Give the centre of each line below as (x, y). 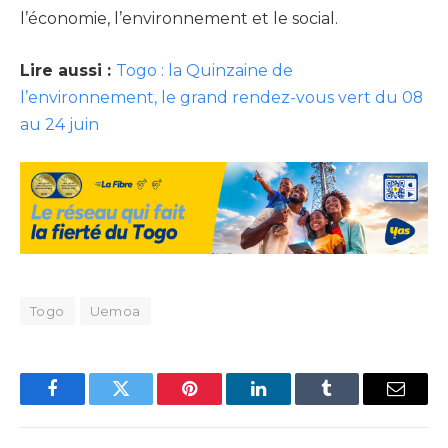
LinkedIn (289, 403)
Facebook (85, 403)
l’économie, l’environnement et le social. (179, 19)
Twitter (145, 403)
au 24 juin (63, 124)
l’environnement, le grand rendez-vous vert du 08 (221, 97)
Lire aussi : (68, 70)
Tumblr (352, 403)
